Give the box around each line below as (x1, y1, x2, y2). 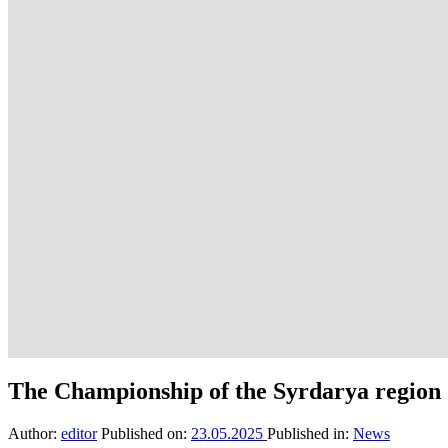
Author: (8, 424, 57, 442)
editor (61, 424, 97, 442)
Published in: (267, 424, 349, 442)
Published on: (101, 424, 187, 442)
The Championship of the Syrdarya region (8, 377, 441, 404)
